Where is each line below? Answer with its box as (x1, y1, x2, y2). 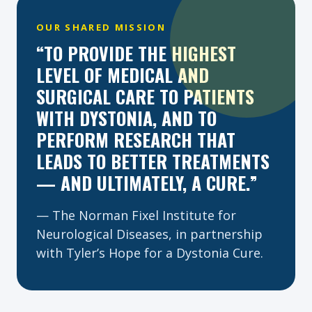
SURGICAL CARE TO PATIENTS (36, 83, 254, 110)
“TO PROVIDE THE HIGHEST (36, 40, 236, 67)
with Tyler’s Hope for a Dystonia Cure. (36, 244, 263, 261)
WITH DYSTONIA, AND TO (36, 104, 217, 132)
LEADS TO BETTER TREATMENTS (36, 148, 270, 175)
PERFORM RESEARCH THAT (36, 126, 235, 153)
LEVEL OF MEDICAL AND (36, 61, 209, 88)
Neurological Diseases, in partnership (36, 226, 263, 242)
